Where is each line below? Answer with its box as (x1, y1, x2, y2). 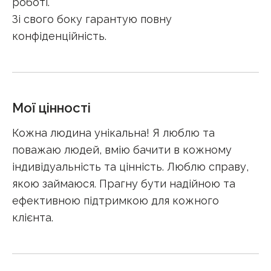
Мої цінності (12, 100, 91, 116)
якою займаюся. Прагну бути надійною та (12, 177, 235, 190)
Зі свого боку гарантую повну (12, 13, 172, 25)
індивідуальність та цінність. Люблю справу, (12, 160, 249, 173)
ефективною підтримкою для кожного (12, 194, 219, 207)
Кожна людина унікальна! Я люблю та (12, 126, 215, 139)
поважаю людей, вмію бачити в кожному (12, 143, 232, 156)
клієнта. (12, 211, 53, 224)
